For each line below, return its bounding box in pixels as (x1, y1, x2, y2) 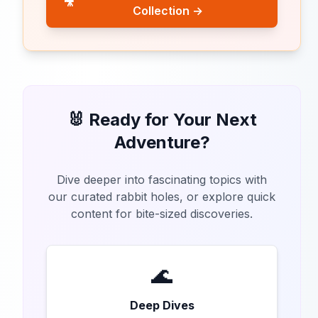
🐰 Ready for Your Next (67, 109, 257, 131)
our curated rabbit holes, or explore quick (48, 190, 275, 204)
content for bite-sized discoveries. (71, 207, 253, 221)
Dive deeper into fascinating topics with (57, 172, 267, 187)
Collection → (132, 4, 203, 18)
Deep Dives (129, 298, 194, 313)
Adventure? (114, 132, 210, 153)
